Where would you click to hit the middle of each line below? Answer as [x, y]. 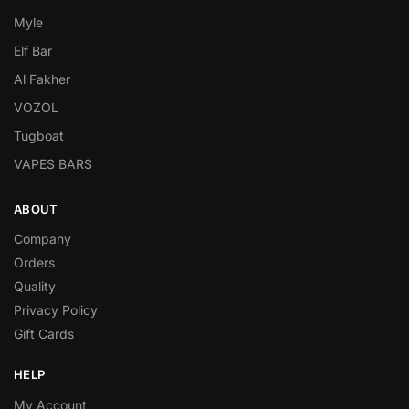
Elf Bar [33, 50]
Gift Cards [44, 334]
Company [42, 239]
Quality [35, 286]
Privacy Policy [56, 310]
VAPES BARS [53, 163]
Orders [34, 262]
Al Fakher [42, 79]
